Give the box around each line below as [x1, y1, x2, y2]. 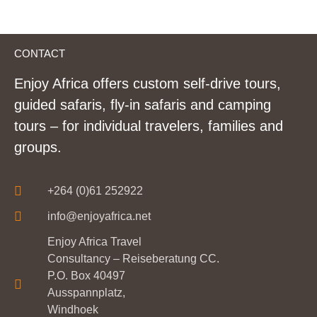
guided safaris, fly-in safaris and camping [14, 97, 271, 113]
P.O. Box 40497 [47, 269, 125, 282]
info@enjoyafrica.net [47, 209, 151, 222]
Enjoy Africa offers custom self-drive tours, [14, 76, 281, 92]
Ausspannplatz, [47, 286, 125, 299]
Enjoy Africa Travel [47, 235, 142, 248]
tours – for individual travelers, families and [14, 118, 283, 134]
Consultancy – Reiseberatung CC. [47, 252, 219, 265]
